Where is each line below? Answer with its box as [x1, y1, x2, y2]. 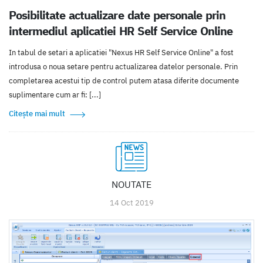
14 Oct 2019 [109, 197, 154, 208]
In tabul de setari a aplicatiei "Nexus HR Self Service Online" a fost [9, 47, 234, 58]
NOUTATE [112, 178, 151, 190]
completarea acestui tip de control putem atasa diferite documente [9, 75, 239, 86]
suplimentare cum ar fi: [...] [9, 89, 101, 100]
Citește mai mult [9, 108, 65, 119]
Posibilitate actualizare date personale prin [9, 7, 225, 22]
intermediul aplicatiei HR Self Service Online [9, 23, 232, 38]
